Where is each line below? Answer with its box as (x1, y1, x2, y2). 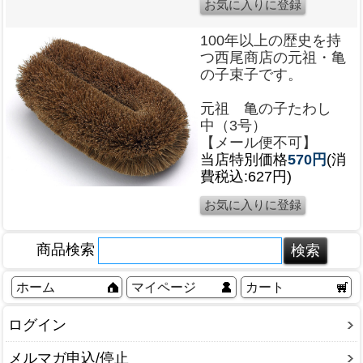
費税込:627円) (200, 169, 292, 186)
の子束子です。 (200, 66, 302, 83)
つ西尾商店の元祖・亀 (200, 49, 346, 66)
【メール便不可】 (200, 135, 317, 152)
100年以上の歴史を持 (200, 32, 341, 49)
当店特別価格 (200, 152, 288, 169)
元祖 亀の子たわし (200, 100, 346, 117)
